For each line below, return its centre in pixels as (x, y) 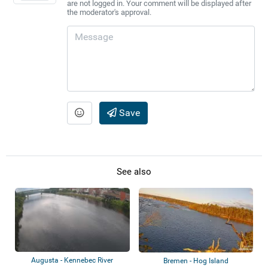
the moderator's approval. (109, 12)
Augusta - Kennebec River (72, 261)
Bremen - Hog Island (196, 261)
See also (134, 172)
